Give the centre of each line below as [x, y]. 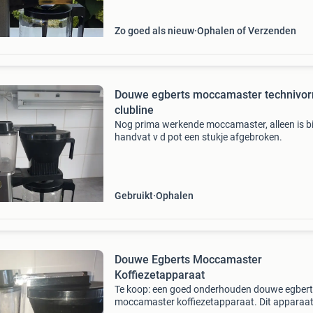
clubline [134, 110]
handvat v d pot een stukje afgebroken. [198, 137]
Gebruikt [133, 196]
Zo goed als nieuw [154, 31]
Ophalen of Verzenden [246, 31]
